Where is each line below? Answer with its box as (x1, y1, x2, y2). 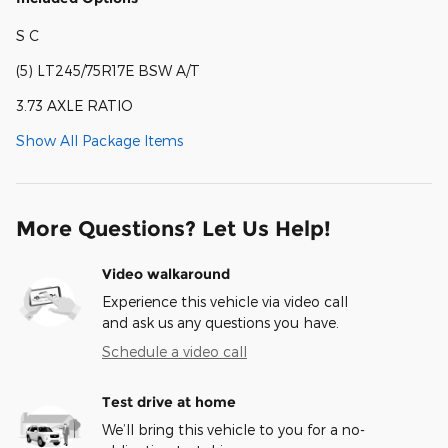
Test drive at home (102, 393, 236, 412)
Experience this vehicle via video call (102, 293, 348, 311)
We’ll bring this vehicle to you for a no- (102, 421, 365, 439)
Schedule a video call (102, 343, 247, 361)
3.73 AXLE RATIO (16, 97, 133, 115)
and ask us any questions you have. (102, 314, 339, 332)
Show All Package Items (16, 132, 183, 150)
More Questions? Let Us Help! (16, 216, 331, 242)
